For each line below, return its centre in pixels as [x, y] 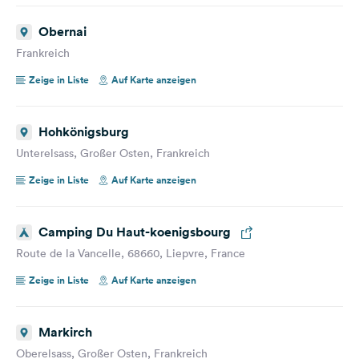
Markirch [65, 332]
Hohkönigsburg [84, 131]
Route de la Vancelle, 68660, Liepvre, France [131, 253]
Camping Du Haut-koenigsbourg [135, 232]
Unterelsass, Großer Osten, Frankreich [113, 153]
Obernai [63, 31]
